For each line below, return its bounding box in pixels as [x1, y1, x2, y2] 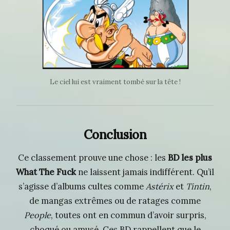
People [24, 209, 51, 220]
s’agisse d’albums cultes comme [18, 181, 146, 191]
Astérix [146, 181, 174, 191]
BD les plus [168, 152, 212, 163]
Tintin [186, 181, 209, 191]
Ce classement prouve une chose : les [18, 152, 168, 163]
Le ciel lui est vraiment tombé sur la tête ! [49, 78, 181, 87]
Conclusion [83, 126, 147, 143]
